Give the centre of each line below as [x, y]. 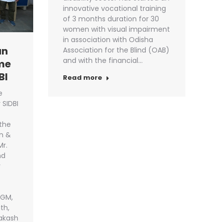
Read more [83, 78]
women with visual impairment [116, 29]
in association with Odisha [108, 40]
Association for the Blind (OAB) [116, 50]
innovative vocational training [114, 9]
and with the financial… [103, 61]
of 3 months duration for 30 [111, 19]
